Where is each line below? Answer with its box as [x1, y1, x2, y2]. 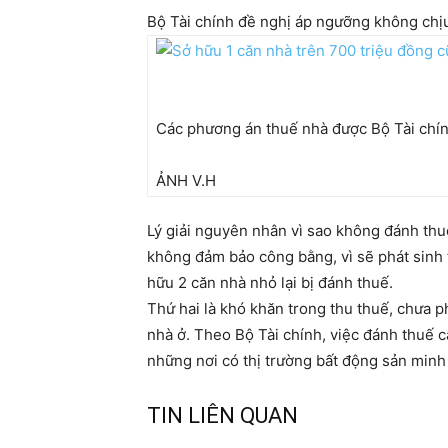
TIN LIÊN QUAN [147, 403, 298, 429]
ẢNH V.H [156, 171, 216, 191]
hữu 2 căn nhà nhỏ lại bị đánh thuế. [147, 273, 393, 293]
